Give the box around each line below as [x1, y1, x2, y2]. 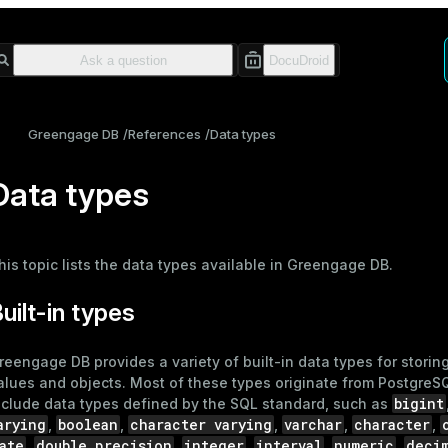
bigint [394, 393, 444, 413]
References [128, 126, 201, 142]
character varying [130, 414, 272, 434]
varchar [284, 414, 342, 434]
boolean [58, 414, 118, 434]
